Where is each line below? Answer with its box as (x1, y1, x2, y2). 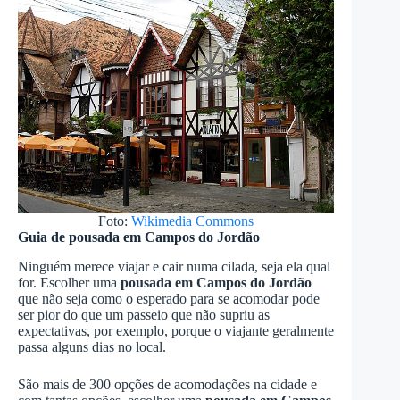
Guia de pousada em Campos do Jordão (18, 229, 260, 245)
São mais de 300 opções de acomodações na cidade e (18, 376, 317, 392)
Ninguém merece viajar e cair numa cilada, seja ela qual (18, 258, 330, 274)
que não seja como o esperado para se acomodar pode (18, 290, 320, 306)
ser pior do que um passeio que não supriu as (18, 306, 270, 322)
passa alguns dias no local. (18, 338, 166, 354)
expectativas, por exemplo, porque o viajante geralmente (18, 322, 334, 338)
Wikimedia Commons (131, 213, 254, 229)
